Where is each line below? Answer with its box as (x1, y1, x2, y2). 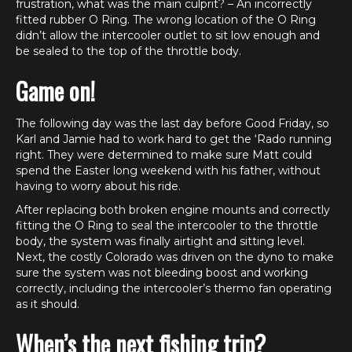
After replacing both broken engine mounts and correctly (16, 203, 330, 217)
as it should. (16, 297, 79, 311)
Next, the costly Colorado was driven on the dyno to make (16, 250, 334, 264)
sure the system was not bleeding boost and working (16, 266, 308, 280)
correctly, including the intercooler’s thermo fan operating (16, 281, 332, 295)
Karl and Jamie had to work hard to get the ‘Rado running (16, 132, 332, 146)
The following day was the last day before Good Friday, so (16, 116, 329, 130)
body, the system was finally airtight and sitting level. (16, 234, 305, 248)
